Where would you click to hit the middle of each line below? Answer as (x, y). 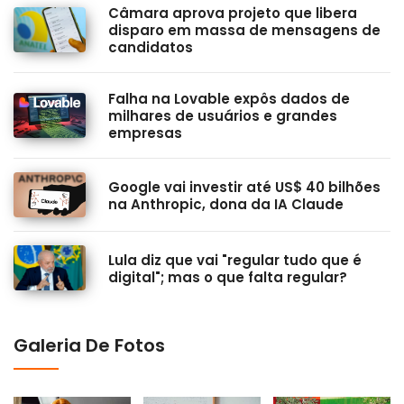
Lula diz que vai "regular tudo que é (235, 260)
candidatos (151, 48)
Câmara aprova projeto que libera (233, 14)
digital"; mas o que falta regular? (228, 277)
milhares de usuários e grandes (223, 116)
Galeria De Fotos (89, 346)
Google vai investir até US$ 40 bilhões (244, 187)
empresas (145, 133)
